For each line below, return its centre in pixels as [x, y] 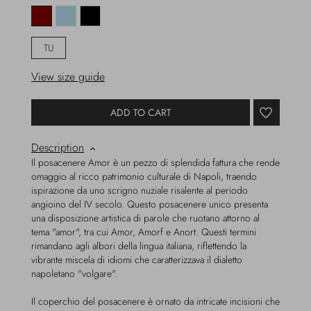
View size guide [68, 77]
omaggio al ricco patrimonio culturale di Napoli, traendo [144, 176]
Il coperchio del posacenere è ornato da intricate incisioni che [155, 301]
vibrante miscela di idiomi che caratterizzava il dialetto [137, 260]
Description [58, 148]
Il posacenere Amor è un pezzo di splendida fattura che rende [155, 162]
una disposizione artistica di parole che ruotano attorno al [145, 218]
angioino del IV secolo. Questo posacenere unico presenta [150, 204]
